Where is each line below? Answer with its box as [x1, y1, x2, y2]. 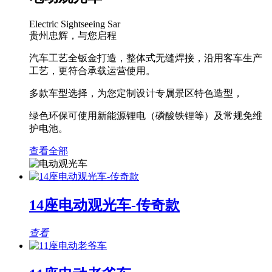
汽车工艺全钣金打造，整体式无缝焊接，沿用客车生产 [29, 52, 262, 63]
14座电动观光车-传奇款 [29, 197, 180, 213]
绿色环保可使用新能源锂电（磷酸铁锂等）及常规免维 [29, 110, 262, 121]
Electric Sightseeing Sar [29, 18, 120, 29]
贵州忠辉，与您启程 [29, 30, 117, 41]
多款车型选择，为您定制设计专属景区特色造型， [29, 87, 243, 98]
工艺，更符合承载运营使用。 [29, 65, 155, 76]
